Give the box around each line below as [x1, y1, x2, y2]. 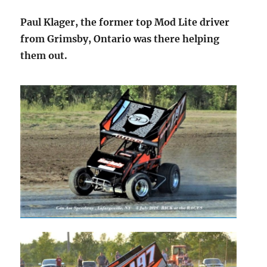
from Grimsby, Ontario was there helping [20, 33, 220, 45]
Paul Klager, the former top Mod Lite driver [20, 16, 230, 29]
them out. [20, 49, 68, 62]
